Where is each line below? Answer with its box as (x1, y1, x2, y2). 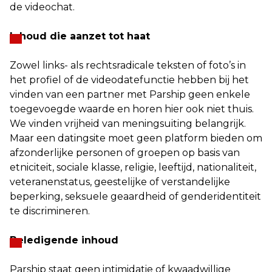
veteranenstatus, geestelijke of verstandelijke (10, 176, 230, 188)
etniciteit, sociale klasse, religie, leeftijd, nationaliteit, (10, 161, 256, 173)
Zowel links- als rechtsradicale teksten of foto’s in (10, 59, 246, 71)
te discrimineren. (10, 205, 90, 217)
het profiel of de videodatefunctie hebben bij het (10, 74, 249, 86)
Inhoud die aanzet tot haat (10, 30, 150, 42)
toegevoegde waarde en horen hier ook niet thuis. (10, 103, 254, 115)
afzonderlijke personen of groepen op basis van (10, 147, 240, 158)
